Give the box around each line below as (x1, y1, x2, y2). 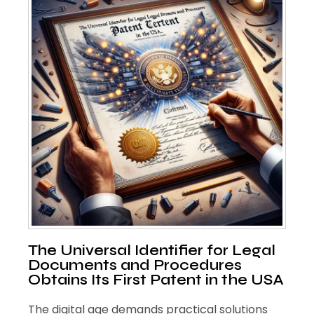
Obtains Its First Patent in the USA (28, 271, 284, 289)
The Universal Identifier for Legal (28, 242, 275, 259)
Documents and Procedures (28, 257, 242, 274)
